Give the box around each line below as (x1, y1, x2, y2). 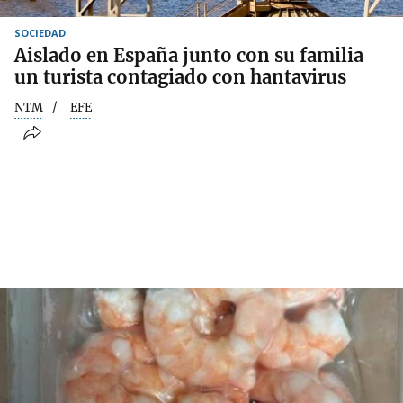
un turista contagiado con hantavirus (14, 65, 346, 88)
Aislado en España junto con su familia (14, 43, 363, 67)
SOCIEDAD (14, 25, 66, 40)
